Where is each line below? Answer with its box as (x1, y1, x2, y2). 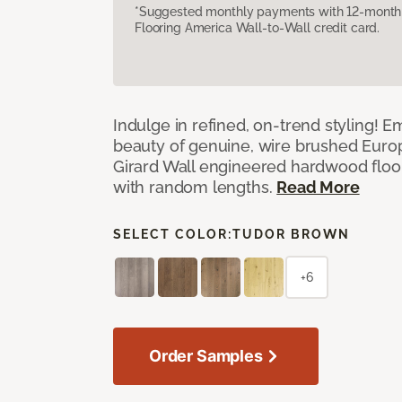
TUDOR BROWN (232, 226, 350, 241)
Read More (276, 177, 360, 197)
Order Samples (149, 345, 263, 365)
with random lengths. (113, 177, 277, 197)
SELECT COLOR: (113, 226, 232, 241)
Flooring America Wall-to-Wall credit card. (135, 20, 380, 35)
